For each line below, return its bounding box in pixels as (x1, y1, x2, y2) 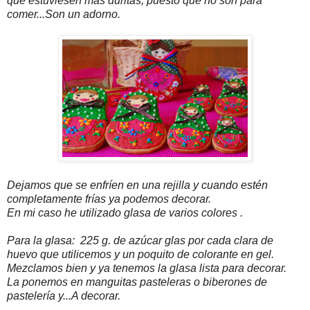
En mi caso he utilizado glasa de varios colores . (7, 207, 243, 219)
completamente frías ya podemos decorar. (7, 193, 211, 206)
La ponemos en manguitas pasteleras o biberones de (7, 276, 267, 289)
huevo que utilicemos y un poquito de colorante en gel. (7, 248, 274, 261)
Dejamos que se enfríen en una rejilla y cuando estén (7, 179, 268, 192)
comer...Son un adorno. (7, 8, 120, 21)
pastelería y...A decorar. (7, 290, 120, 302)
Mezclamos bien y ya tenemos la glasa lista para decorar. (7, 262, 286, 275)
